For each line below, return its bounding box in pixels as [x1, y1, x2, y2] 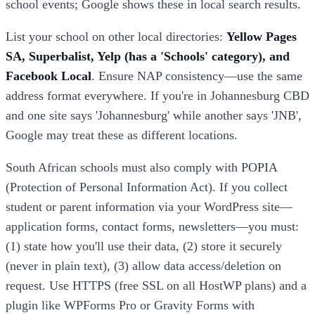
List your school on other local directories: [6, 30, 226, 44]
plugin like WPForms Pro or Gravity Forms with [6, 298, 255, 313]
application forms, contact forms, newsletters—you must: [6, 219, 299, 234]
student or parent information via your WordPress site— [6, 200, 292, 214]
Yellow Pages [226, 30, 297, 44]
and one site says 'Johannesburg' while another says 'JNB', [6, 108, 302, 123]
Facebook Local [6, 69, 91, 84]
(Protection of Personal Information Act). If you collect [6, 180, 288, 195]
